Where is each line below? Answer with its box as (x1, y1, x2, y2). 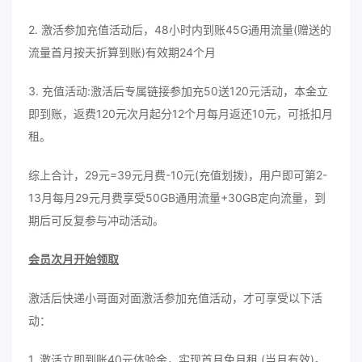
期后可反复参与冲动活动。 (28, 213, 164, 227)
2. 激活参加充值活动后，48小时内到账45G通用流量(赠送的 (28, 23, 331, 36)
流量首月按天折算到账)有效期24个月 (28, 45, 216, 59)
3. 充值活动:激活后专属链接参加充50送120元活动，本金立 (28, 84, 328, 98)
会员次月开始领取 (28, 252, 119, 266)
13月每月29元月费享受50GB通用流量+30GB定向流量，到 (28, 191, 326, 204)
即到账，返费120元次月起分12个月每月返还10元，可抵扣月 (28, 107, 333, 120)
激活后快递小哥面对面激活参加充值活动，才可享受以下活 (28, 291, 322, 305)
